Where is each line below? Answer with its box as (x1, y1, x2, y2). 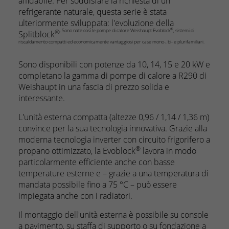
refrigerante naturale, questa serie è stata (18, 6, 167, 17)
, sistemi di (173, 27, 194, 34)
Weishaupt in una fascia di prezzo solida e (18, 81, 169, 93)
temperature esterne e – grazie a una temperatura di (18, 168, 209, 179)
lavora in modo (141, 145, 196, 156)
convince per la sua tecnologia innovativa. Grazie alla (18, 123, 207, 134)
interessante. (18, 93, 65, 104)
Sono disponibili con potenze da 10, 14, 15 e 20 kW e (18, 59, 210, 70)
